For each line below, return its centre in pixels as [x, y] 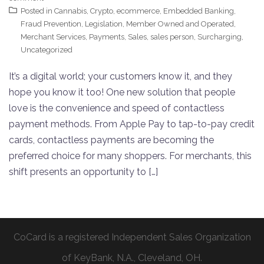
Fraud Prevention [51, 24]
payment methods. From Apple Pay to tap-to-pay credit [132, 124]
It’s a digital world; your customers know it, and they [121, 77]
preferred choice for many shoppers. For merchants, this [130, 156]
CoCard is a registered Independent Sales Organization [132, 237]
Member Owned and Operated [180, 24]
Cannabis [70, 11]
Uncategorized [47, 50]
